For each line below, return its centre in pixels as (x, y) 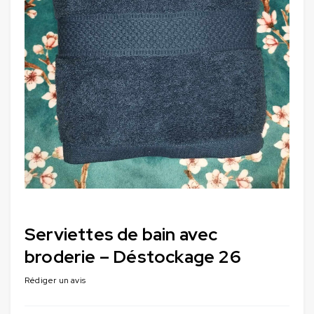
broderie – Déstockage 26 (133, 257)
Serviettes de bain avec (121, 234)
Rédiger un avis (55, 280)
